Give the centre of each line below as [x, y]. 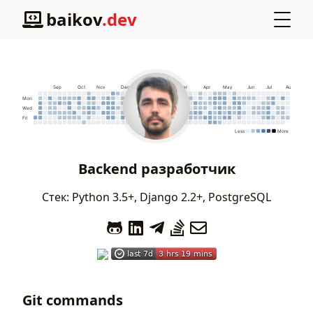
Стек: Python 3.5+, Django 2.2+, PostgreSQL [156, 197]
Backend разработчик [156, 169]
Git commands [73, 300]
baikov [74, 19]
